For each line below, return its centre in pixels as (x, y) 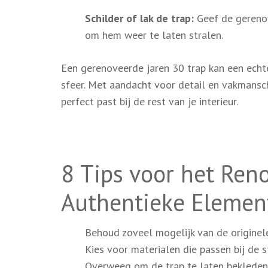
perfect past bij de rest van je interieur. (150, 101)
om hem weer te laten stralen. (154, 35)
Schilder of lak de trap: (139, 18)
